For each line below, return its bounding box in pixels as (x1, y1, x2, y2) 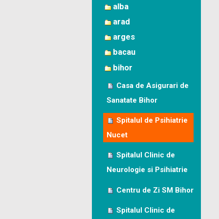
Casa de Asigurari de (116, 81, 189, 90)
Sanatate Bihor (107, 95, 157, 105)
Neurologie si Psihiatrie (107, 165, 188, 175)
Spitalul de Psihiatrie (116, 116, 188, 125)
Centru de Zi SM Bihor (116, 185, 194, 195)
